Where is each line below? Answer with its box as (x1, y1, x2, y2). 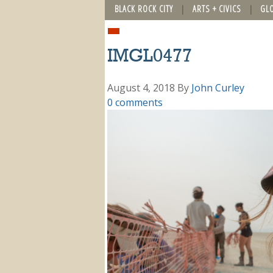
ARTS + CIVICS (192, 2, 241, 15)
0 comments (107, 95, 163, 109)
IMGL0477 (107, 47, 192, 66)
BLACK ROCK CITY (115, 2, 173, 15)
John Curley (191, 80, 244, 94)
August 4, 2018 (107, 80, 175, 94)
